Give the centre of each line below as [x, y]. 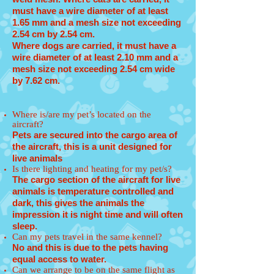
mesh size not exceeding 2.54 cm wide [94, 69]
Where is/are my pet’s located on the [82, 114]
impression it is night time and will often [98, 214]
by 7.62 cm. [36, 80]
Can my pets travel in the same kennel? [87, 237]
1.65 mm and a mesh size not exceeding [97, 22]
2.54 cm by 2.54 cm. [54, 34]
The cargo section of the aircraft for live [96, 180]
